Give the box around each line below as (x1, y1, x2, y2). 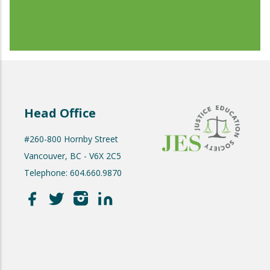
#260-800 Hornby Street (24, 133, 118, 145)
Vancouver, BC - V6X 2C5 (24, 150, 121, 162)
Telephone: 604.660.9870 (24, 167, 122, 178)
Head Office (24, 105, 96, 121)
